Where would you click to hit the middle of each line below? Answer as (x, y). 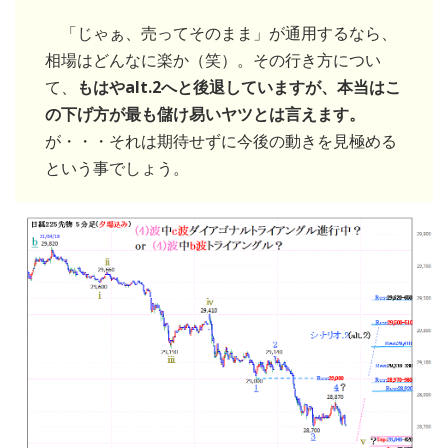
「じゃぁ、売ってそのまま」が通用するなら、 (221, 33)
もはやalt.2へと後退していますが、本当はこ (239, 87)
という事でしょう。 (117, 168)
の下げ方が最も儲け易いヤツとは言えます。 (205, 114)
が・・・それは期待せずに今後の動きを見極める (221, 141)
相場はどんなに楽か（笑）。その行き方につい (213, 60)
